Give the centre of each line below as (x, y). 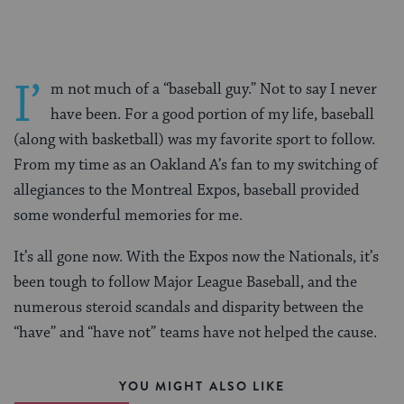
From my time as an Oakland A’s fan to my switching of (196, 165)
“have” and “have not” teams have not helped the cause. (195, 333)
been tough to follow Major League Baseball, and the (185, 283)
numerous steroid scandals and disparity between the (188, 308)
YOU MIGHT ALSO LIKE (202, 386)
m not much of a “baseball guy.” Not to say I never (214, 90)
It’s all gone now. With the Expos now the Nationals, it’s (196, 257)
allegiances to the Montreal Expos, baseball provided (186, 191)
